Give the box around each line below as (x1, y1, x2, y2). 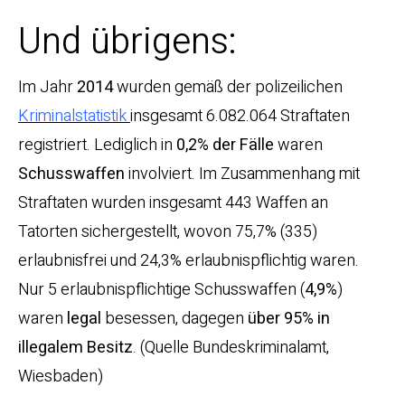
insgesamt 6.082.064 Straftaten (130, 104, 350, 129)
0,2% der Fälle (176, 133, 274, 158)
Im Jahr (18, 75, 77, 100)
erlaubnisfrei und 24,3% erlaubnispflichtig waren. (18, 249, 359, 274)
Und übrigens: (18, 15, 237, 70)
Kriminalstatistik (18, 104, 127, 129)
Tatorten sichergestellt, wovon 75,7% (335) (18, 220, 317, 245)
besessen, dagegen (101, 306, 248, 332)
